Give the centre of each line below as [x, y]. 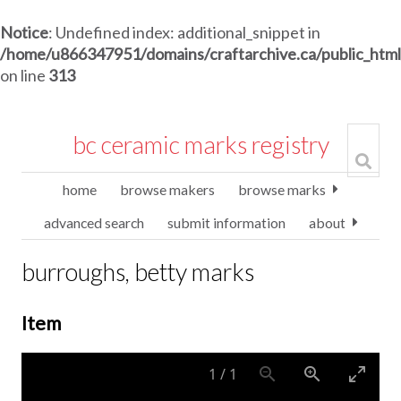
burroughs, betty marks [138, 272]
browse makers [167, 189]
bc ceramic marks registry [200, 145]
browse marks [282, 189]
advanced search [94, 222]
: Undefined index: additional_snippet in [184, 32]
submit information [226, 222]
